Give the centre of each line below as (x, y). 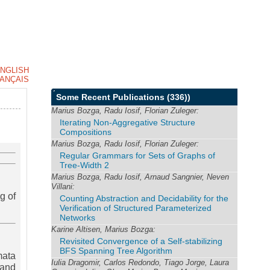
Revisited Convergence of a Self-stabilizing (141, 241)
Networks (78, 218)
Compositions (86, 132)
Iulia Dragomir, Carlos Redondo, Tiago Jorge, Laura (140, 262)
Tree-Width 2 (85, 165)
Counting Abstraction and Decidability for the (144, 198)
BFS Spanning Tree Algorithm (116, 251)
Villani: (63, 187)
